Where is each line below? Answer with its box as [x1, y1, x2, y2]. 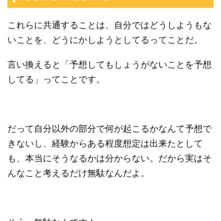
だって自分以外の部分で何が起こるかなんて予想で [7, 123, 212, 134]
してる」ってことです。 [7, 74, 105, 84]
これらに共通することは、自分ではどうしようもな [7, 19, 212, 30]
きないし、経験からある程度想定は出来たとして [7, 138, 203, 148]
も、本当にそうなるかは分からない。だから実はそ [7, 152, 212, 163]
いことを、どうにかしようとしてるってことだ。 [7, 34, 203, 45]
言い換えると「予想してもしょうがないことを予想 [7, 59, 212, 70]
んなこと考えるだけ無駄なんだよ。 [7, 167, 149, 178]
